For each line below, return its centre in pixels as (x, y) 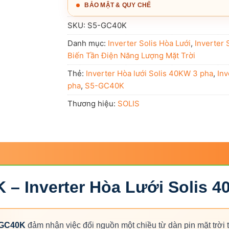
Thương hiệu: (93, 103)
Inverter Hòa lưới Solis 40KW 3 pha (150, 73)
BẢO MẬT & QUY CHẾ (118, 5)
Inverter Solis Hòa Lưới (150, 43)
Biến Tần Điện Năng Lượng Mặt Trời (132, 55)
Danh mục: (88, 43)
